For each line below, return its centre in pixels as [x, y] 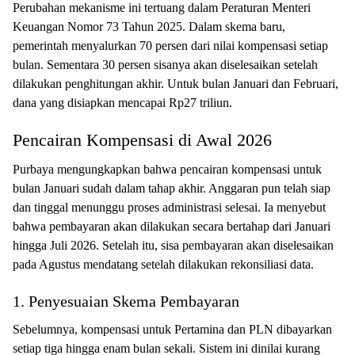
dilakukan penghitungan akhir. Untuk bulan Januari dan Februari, [176, 84]
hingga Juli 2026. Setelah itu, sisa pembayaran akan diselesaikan [173, 245]
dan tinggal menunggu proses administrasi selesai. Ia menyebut [169, 207]
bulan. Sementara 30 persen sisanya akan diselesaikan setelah [165, 65]
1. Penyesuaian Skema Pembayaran [126, 301]
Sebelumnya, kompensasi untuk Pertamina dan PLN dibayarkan [172, 329]
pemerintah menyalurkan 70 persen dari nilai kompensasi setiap [170, 46]
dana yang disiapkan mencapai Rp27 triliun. [122, 103]
